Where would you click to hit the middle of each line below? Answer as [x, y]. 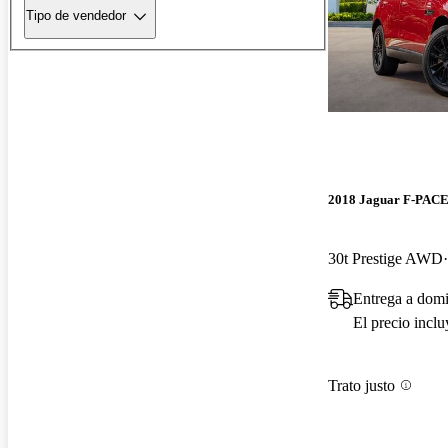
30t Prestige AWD [385, 259]
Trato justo [361, 385]
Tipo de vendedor [76, 16]
